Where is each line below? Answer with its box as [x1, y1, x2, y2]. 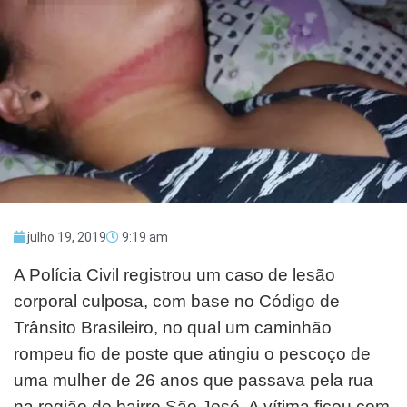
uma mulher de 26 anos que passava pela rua [14, 370, 373, 390]
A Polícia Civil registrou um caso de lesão [14, 264, 335, 284]
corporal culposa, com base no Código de [14, 291, 340, 311]
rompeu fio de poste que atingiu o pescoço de [14, 343, 371, 363]
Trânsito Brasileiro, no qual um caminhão [14, 317, 332, 337]
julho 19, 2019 [27, 229, 106, 244]
